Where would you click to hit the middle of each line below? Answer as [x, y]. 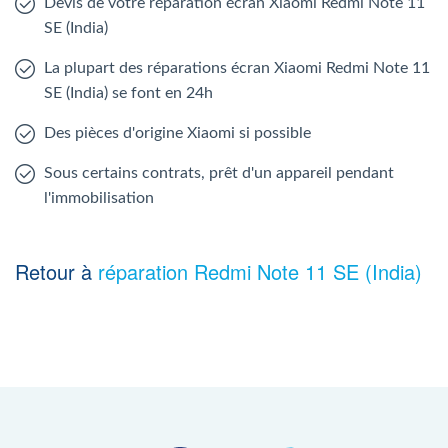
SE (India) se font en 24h [128, 92]
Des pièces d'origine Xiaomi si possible [177, 132]
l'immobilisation [99, 197]
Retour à [56, 271]
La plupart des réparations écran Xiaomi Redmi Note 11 [237, 67]
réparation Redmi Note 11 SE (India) [260, 271]
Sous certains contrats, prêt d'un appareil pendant [219, 172]
